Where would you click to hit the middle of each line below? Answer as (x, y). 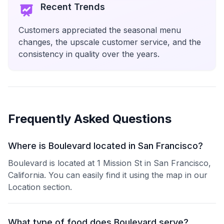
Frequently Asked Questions (90, 119)
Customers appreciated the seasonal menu (100, 30)
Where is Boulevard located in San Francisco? (105, 146)
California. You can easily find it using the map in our (108, 175)
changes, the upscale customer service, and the (110, 42)
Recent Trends (73, 7)
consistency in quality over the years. (89, 54)
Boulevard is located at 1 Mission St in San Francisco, (109, 163)
